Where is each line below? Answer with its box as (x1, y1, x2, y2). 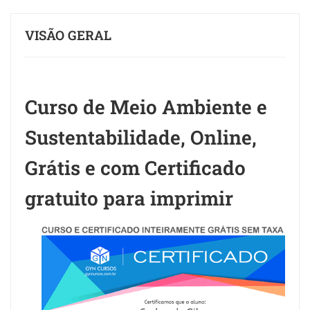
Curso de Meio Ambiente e (25, 93, 267, 120)
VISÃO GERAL (25, 26, 111, 44)
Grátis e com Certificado (25, 154, 246, 181)
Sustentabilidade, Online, (25, 124, 257, 150)
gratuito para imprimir (25, 185, 233, 211)
